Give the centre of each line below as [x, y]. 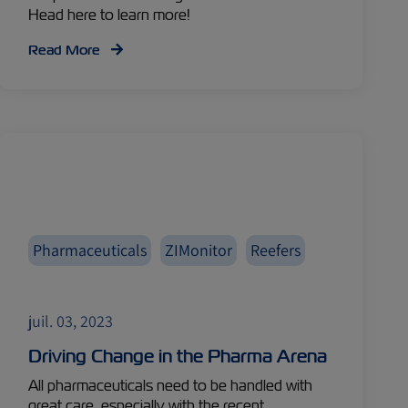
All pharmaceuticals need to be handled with [171, 386]
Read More [66, 50]
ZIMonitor [199, 250]
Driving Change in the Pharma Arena [178, 356]
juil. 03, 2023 [71, 321]
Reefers [276, 250]
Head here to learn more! [110, 15]
